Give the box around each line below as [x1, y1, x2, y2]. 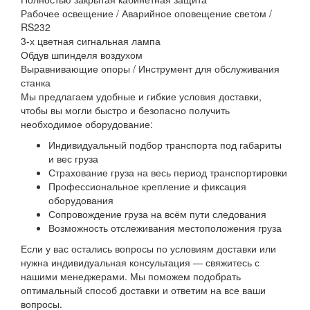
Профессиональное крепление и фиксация [48, 179, 246, 193]
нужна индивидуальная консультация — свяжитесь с [21, 255, 259, 269]
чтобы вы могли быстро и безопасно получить [21, 102, 230, 117]
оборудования [48, 192, 113, 207]
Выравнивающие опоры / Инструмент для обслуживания [21, 61, 280, 75]
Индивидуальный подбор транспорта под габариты [48, 137, 282, 152]
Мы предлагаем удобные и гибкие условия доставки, [21, 89, 262, 103]
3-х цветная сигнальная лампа [21, 33, 161, 48]
